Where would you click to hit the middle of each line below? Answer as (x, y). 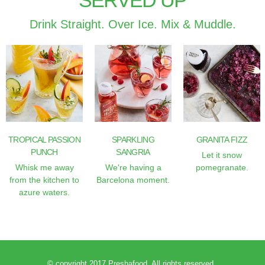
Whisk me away (44, 167)
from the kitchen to (44, 180)
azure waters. (44, 192)
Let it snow (222, 155)
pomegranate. (222, 167)
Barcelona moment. (133, 180)
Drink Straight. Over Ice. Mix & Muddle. (132, 24)
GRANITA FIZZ (222, 140)
